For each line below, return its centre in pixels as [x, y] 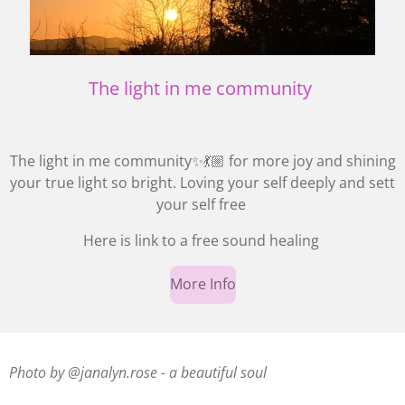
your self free [202, 204]
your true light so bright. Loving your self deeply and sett [202, 182]
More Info [202, 284]
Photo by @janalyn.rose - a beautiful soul [138, 372]
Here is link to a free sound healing [202, 240]
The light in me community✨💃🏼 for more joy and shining [202, 160]
